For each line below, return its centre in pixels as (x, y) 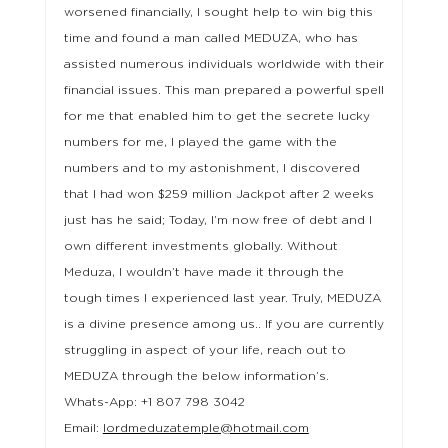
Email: (83, 428)
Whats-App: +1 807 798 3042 (154, 402)
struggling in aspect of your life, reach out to (204, 350)
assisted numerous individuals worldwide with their (223, 64)
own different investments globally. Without (200, 246)
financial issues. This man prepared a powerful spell (223, 90)
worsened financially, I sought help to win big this (218, 12)
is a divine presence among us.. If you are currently (223, 324)
